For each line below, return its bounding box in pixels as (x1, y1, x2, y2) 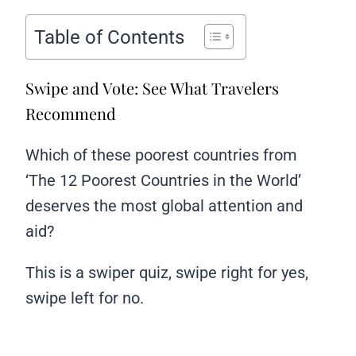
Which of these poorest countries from (25, 145, 297, 165)
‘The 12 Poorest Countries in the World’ (25, 171, 301, 191)
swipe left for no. (25, 288, 144, 308)
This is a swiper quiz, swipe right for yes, (25, 263, 308, 283)
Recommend (25, 103, 116, 125)
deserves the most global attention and (25, 196, 303, 216)
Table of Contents (34, 26, 184, 49)
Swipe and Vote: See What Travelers (25, 77, 279, 99)
